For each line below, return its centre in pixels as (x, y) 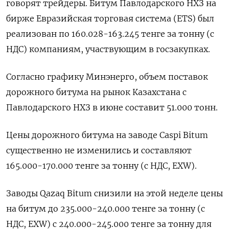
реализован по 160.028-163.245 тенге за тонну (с (110, 33)
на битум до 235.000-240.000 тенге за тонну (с (106, 208)
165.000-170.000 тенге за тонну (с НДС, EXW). (101, 165)
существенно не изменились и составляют (99, 150)
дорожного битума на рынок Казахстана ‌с (96, 92)
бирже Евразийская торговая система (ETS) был (110, 18)
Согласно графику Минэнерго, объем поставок (107, 76)
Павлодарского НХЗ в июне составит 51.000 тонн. (112, 107)
